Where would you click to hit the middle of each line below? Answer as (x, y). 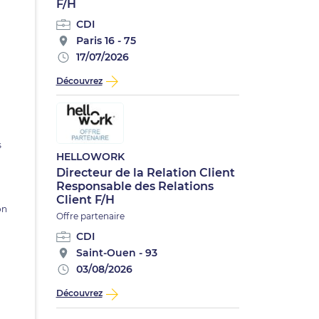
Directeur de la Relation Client (145, 173)
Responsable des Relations (135, 187)
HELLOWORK (90, 157)
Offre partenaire (90, 216)
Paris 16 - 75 (106, 41)
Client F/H (85, 200)
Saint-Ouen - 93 (116, 253)
